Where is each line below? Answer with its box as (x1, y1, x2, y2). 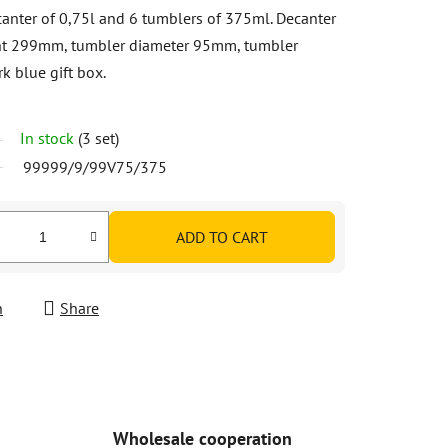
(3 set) (78, 127, 119, 148)
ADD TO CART (176, 226, 268, 247)
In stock (20, 127, 78, 148)
